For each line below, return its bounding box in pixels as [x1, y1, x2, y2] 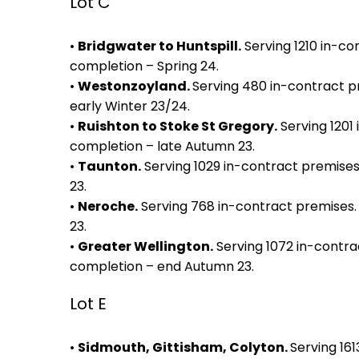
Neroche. [78, 197, 138, 216]
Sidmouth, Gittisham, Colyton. [78, 338, 290, 357]
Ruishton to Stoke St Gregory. [78, 117, 277, 135]
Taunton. [78, 157, 141, 175]
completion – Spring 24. [70, 57, 219, 75]
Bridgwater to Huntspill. [78, 37, 241, 55]
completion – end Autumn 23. [70, 257, 254, 276]
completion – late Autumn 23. [70, 137, 255, 155]
